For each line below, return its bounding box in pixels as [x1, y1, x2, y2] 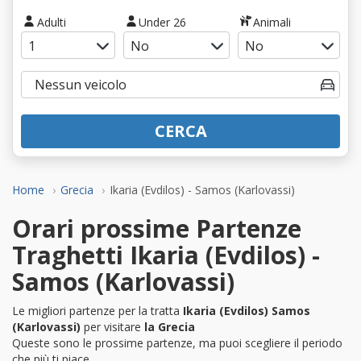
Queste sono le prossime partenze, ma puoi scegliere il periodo [12, 334, 342, 351]
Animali [253, 14, 292, 30]
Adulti [36, 14, 66, 30]
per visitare [81, 318, 144, 334]
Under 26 [139, 14, 187, 30]
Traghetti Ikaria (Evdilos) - [12, 238, 320, 272]
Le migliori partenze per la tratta [12, 302, 183, 318]
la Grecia [144, 318, 195, 334]
